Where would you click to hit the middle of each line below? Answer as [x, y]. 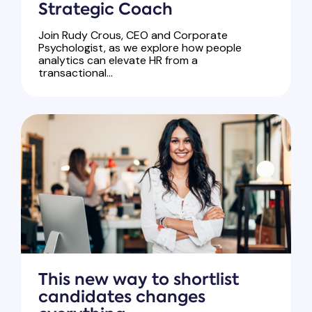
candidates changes [122, 297]
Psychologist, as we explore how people [140, 48]
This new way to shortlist [139, 280]
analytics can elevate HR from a [118, 61]
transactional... [76, 73]
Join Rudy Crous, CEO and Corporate [133, 36]
